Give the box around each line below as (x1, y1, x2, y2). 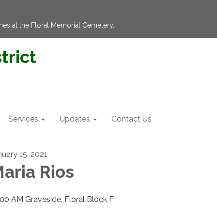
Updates (60, 114, 90, 124)
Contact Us (111, 114, 152, 124)
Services (8, 114, 38, 124)
